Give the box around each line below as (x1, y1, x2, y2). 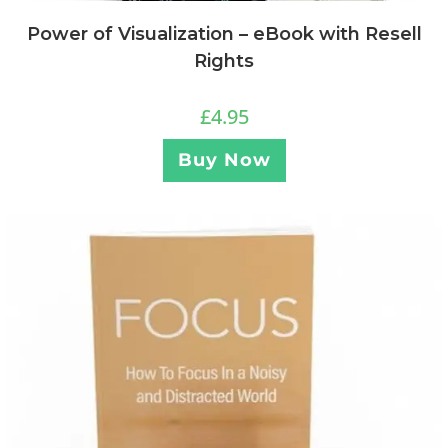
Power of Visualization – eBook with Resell (26, 22, 422, 45)
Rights (194, 49, 254, 72)
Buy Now (177, 148, 271, 171)
